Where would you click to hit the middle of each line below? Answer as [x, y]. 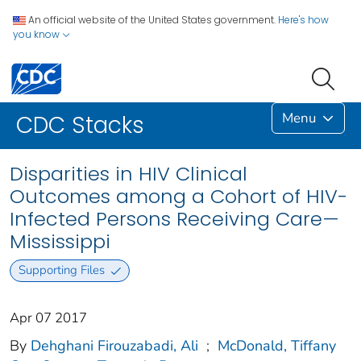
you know [37, 34]
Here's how [303, 20]
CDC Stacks [80, 126]
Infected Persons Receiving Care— [174, 219]
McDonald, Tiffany [277, 345]
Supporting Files [61, 270]
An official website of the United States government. [152, 20]
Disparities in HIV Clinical [129, 174]
